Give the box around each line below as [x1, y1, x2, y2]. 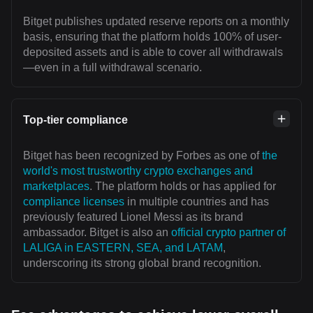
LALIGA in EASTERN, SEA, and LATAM [23, 242, 223, 254]
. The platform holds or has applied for [89, 180, 276, 193]
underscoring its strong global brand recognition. [23, 257, 261, 270]
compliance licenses [23, 196, 124, 208]
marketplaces [23, 180, 89, 193]
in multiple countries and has [124, 196, 269, 208]
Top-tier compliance [23, 114, 128, 126]
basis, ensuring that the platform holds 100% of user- [23, 31, 282, 43]
